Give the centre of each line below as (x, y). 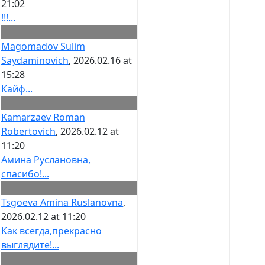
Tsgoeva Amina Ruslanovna (62, 203)
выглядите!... (30, 245)
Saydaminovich (35, 61)
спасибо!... (25, 174)
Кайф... (17, 89)
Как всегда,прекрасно (51, 231)
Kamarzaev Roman (43, 117)
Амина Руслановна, (46, 160)
